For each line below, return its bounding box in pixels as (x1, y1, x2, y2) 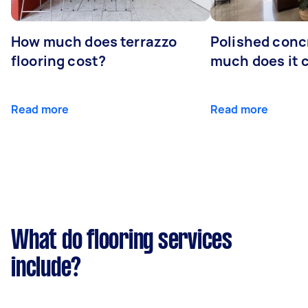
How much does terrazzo (11, 32, 177, 51)
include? (11, 256, 81, 281)
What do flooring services (11, 228, 232, 254)
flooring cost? (11, 51, 107, 70)
